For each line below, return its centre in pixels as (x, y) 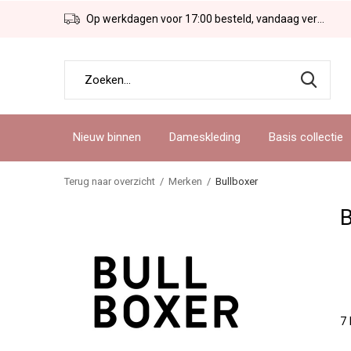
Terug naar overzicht (110, 181)
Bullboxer (237, 181)
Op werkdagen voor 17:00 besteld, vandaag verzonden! (201, 19)
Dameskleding (205, 137)
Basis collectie (306, 137)
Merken (185, 181)
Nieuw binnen (107, 137)
